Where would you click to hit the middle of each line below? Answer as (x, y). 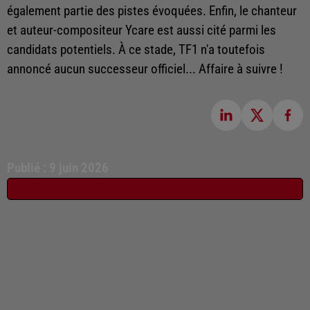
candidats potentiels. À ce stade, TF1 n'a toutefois (136, 50)
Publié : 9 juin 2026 (58, 168)
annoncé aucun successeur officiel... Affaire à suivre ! (145, 70)
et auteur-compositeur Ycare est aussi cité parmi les (142, 31)
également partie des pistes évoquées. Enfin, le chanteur (152, 11)
